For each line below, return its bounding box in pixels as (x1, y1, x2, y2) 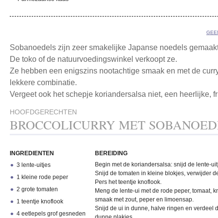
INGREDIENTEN (10, 150, 54, 157)
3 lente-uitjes (17, 162, 51, 168)
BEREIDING (95, 150, 127, 157)
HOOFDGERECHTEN (10, 108, 77, 116)
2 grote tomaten (17, 186, 58, 193)
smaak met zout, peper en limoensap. (95, 196, 194, 203)
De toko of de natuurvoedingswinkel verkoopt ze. (10, 55, 177, 63)
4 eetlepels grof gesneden (17, 210, 86, 217)
